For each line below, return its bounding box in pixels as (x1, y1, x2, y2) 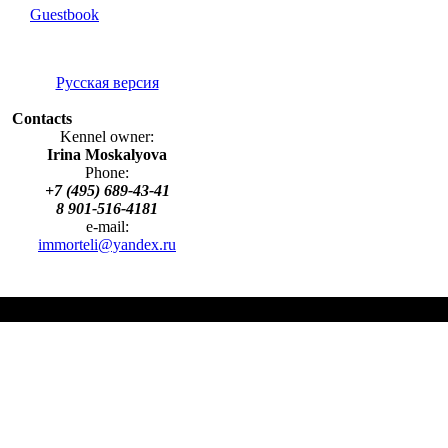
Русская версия (55, 74, 159, 91)
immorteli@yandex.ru (38, 236, 176, 253)
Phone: (85, 164, 129, 181)
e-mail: (85, 218, 129, 235)
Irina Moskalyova (47, 146, 167, 163)
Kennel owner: (60, 128, 154, 145)
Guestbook (30, 6, 99, 23)
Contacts (12, 110, 72, 127)
